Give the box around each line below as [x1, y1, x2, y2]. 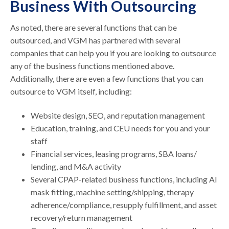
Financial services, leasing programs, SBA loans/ [31, 148, 197, 158]
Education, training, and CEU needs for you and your [31, 123, 211, 133]
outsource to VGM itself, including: [10, 86, 132, 96]
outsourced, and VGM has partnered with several [10, 35, 181, 45]
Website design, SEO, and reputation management [31, 110, 205, 120]
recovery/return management [31, 212, 133, 222]
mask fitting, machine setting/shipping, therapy [31, 187, 194, 197]
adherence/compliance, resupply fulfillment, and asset [31, 199, 217, 210]
